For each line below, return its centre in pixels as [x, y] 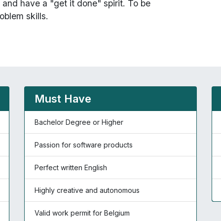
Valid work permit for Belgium [82, 213]
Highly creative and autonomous [87, 190]
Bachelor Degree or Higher [79, 122]
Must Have [63, 99]
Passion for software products [84, 145]
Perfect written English [71, 167]
